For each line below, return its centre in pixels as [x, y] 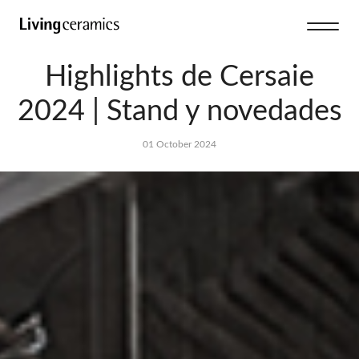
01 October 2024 [179, 144]
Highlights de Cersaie [179, 77]
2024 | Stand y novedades [179, 111]
